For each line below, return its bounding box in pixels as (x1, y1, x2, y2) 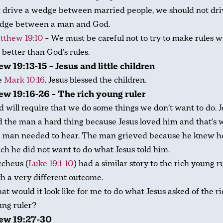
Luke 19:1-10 (28, 158, 74, 169)
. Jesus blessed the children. (45, 75, 146, 86)
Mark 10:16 (4, 75, 45, 86)
